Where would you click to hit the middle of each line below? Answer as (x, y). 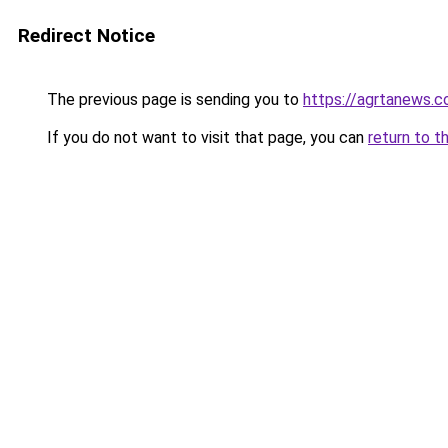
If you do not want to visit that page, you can (205, 137)
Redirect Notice (86, 35)
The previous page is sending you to (173, 99)
